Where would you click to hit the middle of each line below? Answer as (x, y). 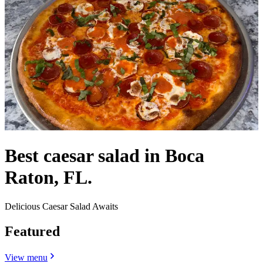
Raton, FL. (48, 178)
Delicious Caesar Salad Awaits (61, 206)
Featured (32, 231)
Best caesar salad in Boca (104, 156)
